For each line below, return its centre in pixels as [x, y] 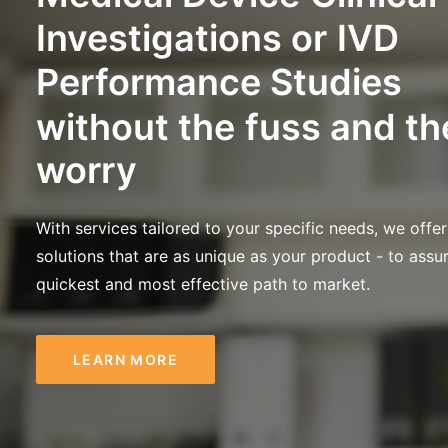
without [102, 126]
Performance [148, 82]
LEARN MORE [125, 359]
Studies [336, 82]
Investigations [159, 38]
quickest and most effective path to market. [203, 284]
